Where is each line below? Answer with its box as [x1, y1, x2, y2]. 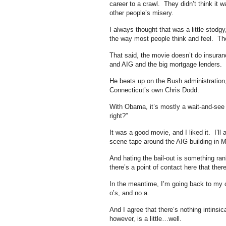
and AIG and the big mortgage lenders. [109, 61, 222, 68]
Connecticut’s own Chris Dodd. [109, 86, 199, 94]
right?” [109, 112, 128, 120]
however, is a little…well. [109, 215, 182, 222]
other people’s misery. [109, 9, 174, 17]
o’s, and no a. [109, 189, 151, 197]
